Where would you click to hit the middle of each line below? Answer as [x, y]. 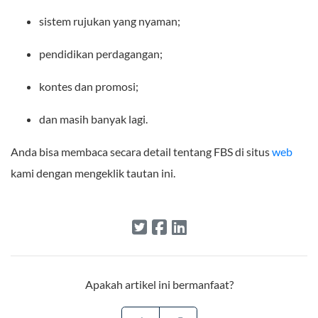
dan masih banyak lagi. [93, 119]
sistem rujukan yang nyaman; [110, 21]
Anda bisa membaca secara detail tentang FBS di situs [141, 151]
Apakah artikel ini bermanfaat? [159, 284]
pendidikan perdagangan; [101, 53]
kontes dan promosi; [89, 86]
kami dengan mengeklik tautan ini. [93, 172]
